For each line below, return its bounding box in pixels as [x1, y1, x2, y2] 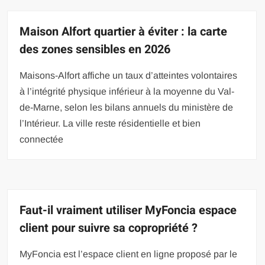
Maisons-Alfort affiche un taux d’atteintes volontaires [20, 70, 238, 80]
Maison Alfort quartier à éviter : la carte [20, 22, 228, 40]
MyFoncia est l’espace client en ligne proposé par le [20, 248, 238, 259]
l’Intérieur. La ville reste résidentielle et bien [20, 118, 201, 128]
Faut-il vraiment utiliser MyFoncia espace [20, 201, 237, 219]
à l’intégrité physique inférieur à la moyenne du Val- [20, 86, 235, 96]
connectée [20, 134, 64, 144]
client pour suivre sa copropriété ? [20, 219, 198, 237]
